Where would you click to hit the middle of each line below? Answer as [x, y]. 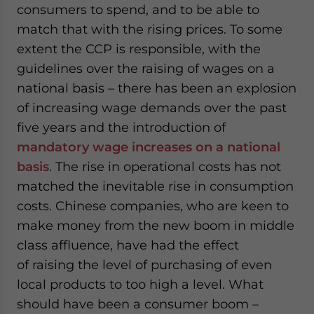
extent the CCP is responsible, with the [139, 49]
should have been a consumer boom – [138, 304]
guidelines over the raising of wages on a [146, 69]
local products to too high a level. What [140, 285]
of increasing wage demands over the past [152, 108]
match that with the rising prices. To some [150, 29]
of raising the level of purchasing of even [144, 265]
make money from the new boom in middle [156, 226]
